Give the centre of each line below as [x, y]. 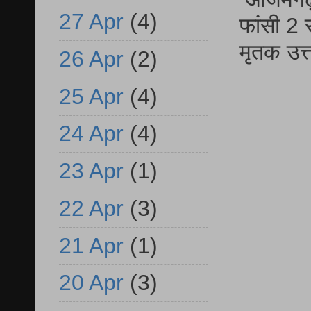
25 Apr [91, 96]
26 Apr [91, 59]
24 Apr [91, 134]
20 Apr [91, 283]
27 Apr [91, 22]
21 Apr [91, 245]
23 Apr [91, 171]
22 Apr [91, 208]
